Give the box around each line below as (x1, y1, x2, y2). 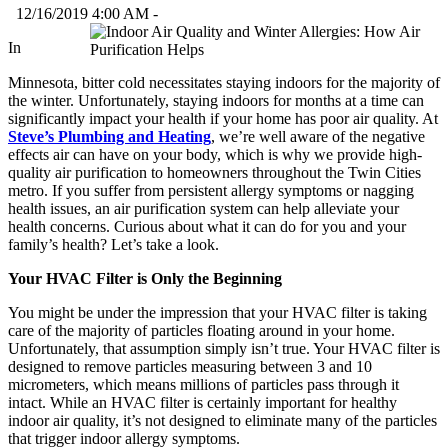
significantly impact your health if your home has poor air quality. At (8, 110, 438, 128)
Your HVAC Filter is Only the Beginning (8, 270, 282, 288)
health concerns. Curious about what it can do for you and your (8, 218, 406, 236)
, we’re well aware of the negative (211, 128, 425, 146)
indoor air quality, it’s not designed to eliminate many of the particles (8, 412, 437, 430)
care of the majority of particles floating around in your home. (8, 322, 395, 340)
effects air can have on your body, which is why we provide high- (8, 146, 422, 164)
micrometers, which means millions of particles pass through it (8, 376, 399, 394)
